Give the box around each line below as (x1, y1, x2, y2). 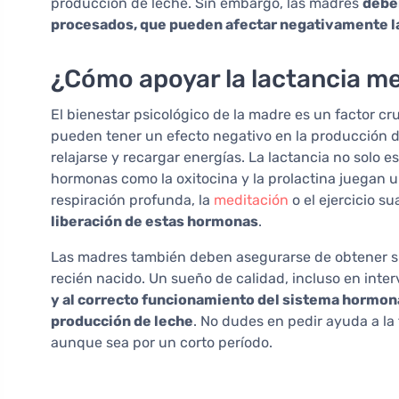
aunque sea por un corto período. (51, 334, 273, 352)
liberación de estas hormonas (51, 213, 258, 231)
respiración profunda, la (51, 191, 214, 209)
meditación (214, 191, 289, 209)
